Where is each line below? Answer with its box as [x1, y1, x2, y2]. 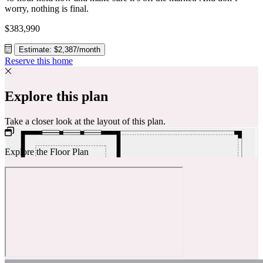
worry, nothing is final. [5, 3, 89, 14]
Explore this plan [5, 88, 108, 104]
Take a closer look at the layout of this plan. [5, 116, 166, 126]
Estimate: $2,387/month [19, 45, 100, 54]
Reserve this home [5, 55, 73, 66]
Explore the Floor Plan [5, 146, 89, 157]
